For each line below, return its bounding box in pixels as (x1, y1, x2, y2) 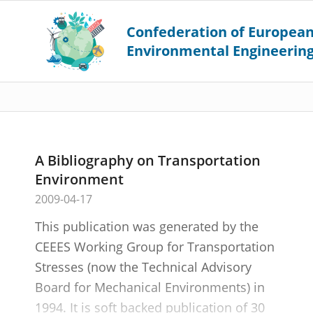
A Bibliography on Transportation (35, 151, 261, 170)
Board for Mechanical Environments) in (35, 279, 265, 296)
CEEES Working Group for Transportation (35, 238, 275, 255)
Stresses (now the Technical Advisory (35, 259, 252, 275)
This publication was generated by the (35, 218, 259, 235)
